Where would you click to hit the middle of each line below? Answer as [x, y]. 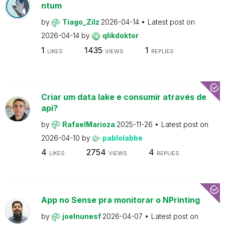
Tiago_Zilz [81, 22]
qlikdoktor [120, 35]
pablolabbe [122, 138]
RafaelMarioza [89, 124]
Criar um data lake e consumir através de [124, 97]
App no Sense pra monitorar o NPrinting [120, 200]
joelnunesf [82, 216]
